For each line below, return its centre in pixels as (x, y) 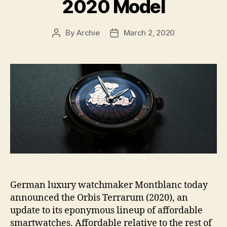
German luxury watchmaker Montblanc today (109, 185)
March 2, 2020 (149, 32)
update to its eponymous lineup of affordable (106, 210)
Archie (88, 32)
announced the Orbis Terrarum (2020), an (99, 198)
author (67, 44)
